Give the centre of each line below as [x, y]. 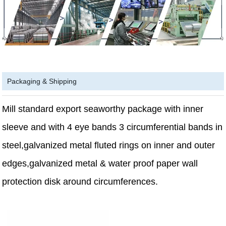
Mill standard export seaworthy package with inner [103, 109]
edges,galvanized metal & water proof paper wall [100, 164]
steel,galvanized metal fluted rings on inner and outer [109, 146]
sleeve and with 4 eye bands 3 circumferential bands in [112, 127]
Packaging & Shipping [42, 81]
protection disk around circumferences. [80, 182]
